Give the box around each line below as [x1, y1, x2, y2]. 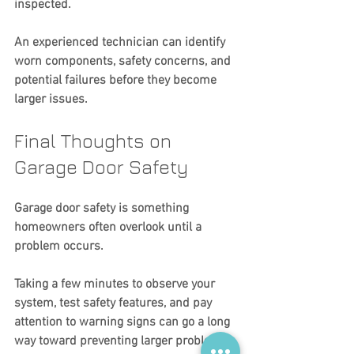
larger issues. [14, 91, 88, 107]
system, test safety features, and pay [14, 295, 215, 311]
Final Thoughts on [14, 129, 176, 152]
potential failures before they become [14, 72, 220, 88]
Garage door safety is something [14, 200, 192, 217]
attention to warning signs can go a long [14, 314, 233, 330]
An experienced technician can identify [14, 34, 228, 51]
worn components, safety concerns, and [14, 53, 234, 70]
